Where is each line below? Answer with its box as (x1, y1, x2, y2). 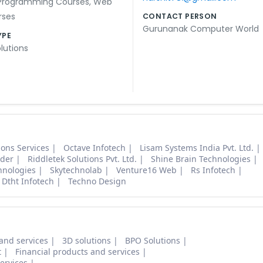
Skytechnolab (50, 164, 102, 176)
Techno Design (68, 176, 126, 187)
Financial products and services (15, 246, 140, 258)
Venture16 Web (116, 164, 177, 176)
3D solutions (62, 235, 111, 247)
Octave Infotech (63, 142, 126, 154)
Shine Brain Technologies (151, 153, 251, 165)
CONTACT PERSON (143, 11, 217, 22)
